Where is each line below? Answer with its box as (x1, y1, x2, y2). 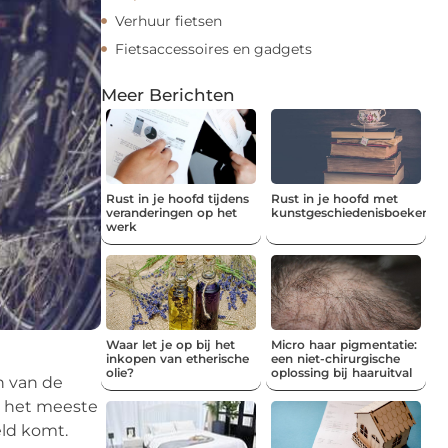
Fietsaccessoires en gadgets (115, 39, 312, 58)
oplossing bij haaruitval (271, 364, 412, 380)
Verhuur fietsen (115, 11, 222, 30)
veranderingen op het (106, 204, 237, 220)
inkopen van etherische (106, 350, 249, 366)
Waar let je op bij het (106, 336, 235, 352)
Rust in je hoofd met (271, 190, 398, 206)
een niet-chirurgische (271, 350, 400, 366)
